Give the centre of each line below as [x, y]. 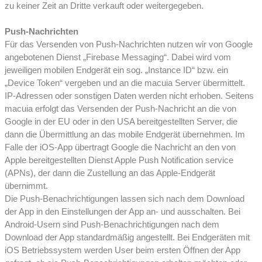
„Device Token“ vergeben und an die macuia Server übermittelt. [125, 83]
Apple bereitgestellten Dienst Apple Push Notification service [119, 160]
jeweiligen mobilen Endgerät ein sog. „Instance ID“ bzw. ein [116, 70]
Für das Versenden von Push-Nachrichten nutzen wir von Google [129, 44]
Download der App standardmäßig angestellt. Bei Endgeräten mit [127, 237]
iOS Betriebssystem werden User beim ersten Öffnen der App [123, 250]
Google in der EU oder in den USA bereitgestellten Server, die [121, 122]
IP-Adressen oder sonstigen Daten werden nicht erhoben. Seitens [129, 96]
